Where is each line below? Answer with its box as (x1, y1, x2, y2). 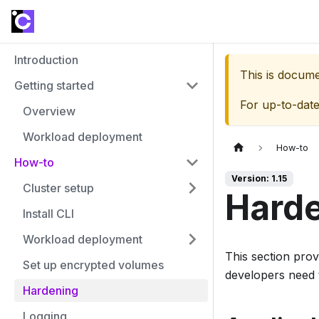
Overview (23, 104, 75, 118)
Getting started (14, 78, 94, 93)
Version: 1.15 (231, 173, 287, 184)
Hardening (23, 283, 78, 298)
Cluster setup (23, 181, 94, 195)
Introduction (14, 53, 78, 67)
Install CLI (23, 206, 74, 221)
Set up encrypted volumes (23, 258, 164, 272)
